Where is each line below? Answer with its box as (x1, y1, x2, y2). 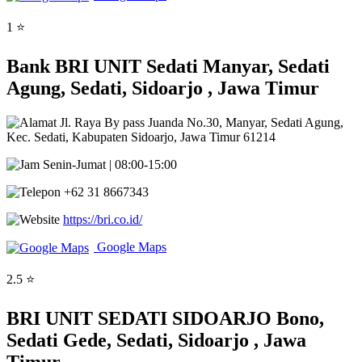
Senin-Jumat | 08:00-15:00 (40, 157, 177, 171)
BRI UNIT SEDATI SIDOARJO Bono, (6, 308, 324, 329)
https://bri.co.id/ (63, 212, 142, 226)
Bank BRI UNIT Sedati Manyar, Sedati (6, 55, 330, 77)
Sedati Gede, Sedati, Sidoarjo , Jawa (6, 330, 306, 351)
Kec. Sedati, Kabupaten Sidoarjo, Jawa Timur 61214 (6, 129, 276, 144)
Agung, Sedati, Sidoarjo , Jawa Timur (6, 77, 319, 99)
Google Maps (94, 239, 166, 254)
